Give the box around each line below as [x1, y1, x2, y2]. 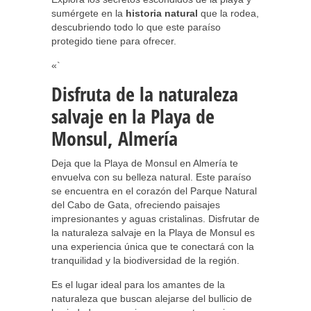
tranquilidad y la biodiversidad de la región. [51, 255, 239, 266]
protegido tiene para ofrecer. [51, 35, 176, 47]
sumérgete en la [51, 8, 126, 19]
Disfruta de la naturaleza [51, 81, 238, 107]
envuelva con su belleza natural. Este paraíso [51, 171, 251, 183]
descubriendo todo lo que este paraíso [51, 22, 221, 33]
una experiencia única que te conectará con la [51, 241, 254, 252]
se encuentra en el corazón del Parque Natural [51, 185, 257, 196]
